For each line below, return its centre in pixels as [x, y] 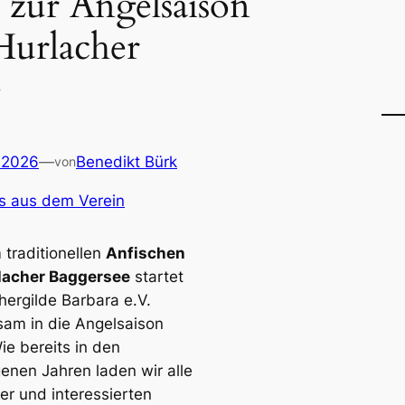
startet [157, 277]
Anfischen [146, 254]
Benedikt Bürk [127, 161]
